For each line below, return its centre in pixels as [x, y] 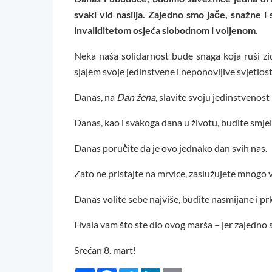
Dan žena [136, 97]
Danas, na [95, 97]
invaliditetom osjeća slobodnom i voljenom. [167, 30]
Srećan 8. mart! [105, 250]
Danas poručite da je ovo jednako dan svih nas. [171, 148]
